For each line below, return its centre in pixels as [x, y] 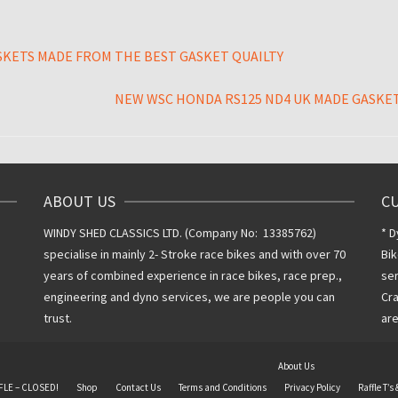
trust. [57, 318]
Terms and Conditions [222, 388]
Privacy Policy [312, 388]
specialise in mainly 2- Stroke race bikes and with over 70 [194, 255]
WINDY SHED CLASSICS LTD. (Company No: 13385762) [179, 233]
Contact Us [138, 388]
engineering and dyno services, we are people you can [189, 297]
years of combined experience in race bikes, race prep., [192, 276]
